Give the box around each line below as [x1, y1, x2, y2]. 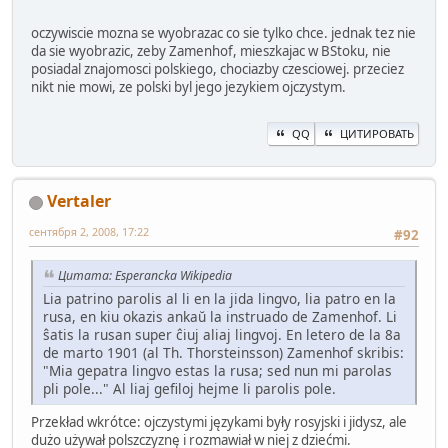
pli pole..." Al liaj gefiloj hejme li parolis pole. [43, 379, 336, 399]
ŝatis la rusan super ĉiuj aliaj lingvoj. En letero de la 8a [43, 325, 401, 345]
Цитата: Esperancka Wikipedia [58, 267, 232, 285]
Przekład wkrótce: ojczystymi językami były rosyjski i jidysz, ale [31, 413, 407, 432]
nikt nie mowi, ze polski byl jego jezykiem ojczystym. [31, 77, 346, 96]
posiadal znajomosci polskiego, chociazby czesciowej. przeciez [31, 59, 404, 78]
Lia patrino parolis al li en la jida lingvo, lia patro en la [43, 289, 396, 309]
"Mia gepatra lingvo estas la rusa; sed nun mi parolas [43, 361, 392, 381]
